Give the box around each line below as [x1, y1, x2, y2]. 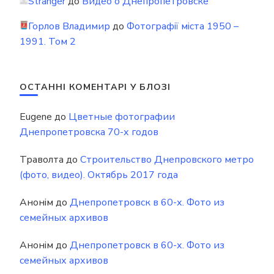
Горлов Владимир [28, 20, 110, 33]
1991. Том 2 [20, 35, 76, 48]
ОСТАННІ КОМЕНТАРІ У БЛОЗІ [20, 81, 171, 93]
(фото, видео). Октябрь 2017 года [20, 168, 178, 182]
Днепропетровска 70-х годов [20, 125, 158, 139]
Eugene [20, 110, 52, 124]
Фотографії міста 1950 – [127, 20, 239, 33]
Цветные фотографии [68, 110, 175, 124]
